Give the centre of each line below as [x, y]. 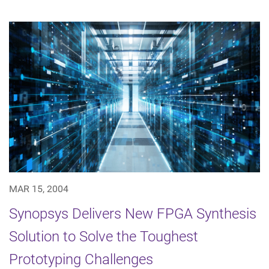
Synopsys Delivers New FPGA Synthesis [133, 214]
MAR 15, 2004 [39, 189]
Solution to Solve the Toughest [104, 237]
